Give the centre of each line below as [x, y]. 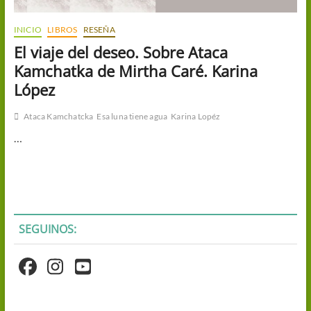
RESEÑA [99, 29]
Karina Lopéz [196, 116]
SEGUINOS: [47, 229]
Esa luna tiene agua [132, 116]
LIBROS [62, 29]
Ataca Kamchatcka [59, 116]
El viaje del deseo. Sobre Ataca [120, 52]
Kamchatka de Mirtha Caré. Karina [135, 70]
